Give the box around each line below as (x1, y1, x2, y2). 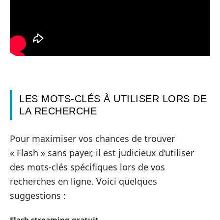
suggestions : (10, 189, 66, 201)
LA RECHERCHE (19, 106, 97, 117)
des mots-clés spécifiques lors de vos (10, 161, 165, 173)
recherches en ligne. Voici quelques (10, 175, 157, 187)
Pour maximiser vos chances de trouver (10, 132, 175, 144)
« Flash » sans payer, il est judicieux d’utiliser (10, 146, 194, 159)
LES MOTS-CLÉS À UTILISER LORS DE (19, 93, 207, 105)
